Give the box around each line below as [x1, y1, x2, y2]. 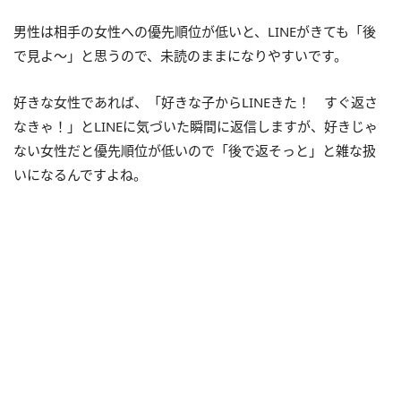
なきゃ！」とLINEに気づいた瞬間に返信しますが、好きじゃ [13, 117, 378, 136]
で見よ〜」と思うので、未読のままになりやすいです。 [13, 47, 347, 65]
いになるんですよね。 [13, 166, 147, 184]
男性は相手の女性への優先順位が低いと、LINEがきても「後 [13, 22, 376, 41]
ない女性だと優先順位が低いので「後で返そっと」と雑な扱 [13, 141, 376, 160]
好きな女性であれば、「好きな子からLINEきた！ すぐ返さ [13, 93, 378, 112]
